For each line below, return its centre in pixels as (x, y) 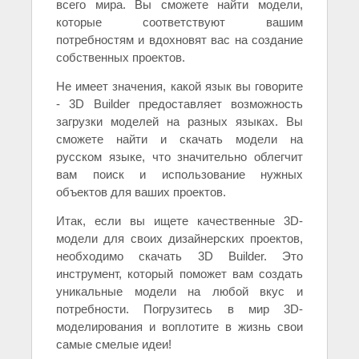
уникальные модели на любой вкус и (179, 292)
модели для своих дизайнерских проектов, (179, 239)
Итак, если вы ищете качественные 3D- (179, 221)
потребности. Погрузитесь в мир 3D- (179, 309)
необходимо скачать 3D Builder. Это (179, 256)
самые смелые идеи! (114, 345)
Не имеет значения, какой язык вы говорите (179, 87)
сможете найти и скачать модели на (179, 139)
